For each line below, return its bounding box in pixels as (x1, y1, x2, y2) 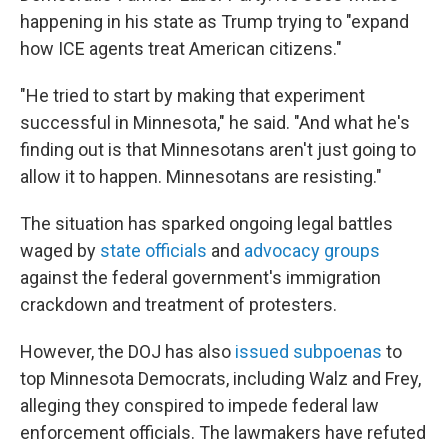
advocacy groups (244, 239, 380, 261)
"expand (346, 10, 409, 32)
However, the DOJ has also (20, 340, 235, 362)
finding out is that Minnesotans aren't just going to (20, 138, 416, 160)
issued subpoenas (235, 340, 382, 362)
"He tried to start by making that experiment (20, 84, 365, 106)
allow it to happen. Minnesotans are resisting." (20, 165, 382, 187)
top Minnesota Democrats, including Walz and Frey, (20, 367, 421, 389)
